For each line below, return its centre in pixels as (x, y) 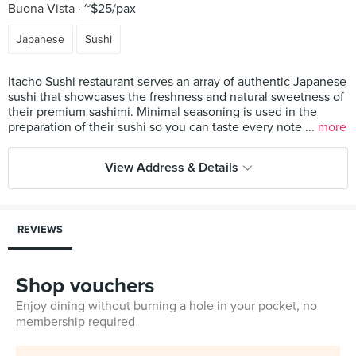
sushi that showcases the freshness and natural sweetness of (176, 97)
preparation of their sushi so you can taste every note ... (163, 127)
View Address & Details (171, 168)
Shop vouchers (85, 286)
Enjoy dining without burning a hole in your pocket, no (166, 306)
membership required (75, 322)
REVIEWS (40, 230)
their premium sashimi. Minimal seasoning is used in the (163, 112)
